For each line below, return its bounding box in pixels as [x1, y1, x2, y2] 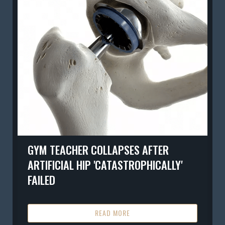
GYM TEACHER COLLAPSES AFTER [28, 141, 169, 158]
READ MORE [95, 207, 130, 218]
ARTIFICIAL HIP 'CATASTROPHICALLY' [28, 156, 182, 173]
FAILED [28, 171, 55, 188]
